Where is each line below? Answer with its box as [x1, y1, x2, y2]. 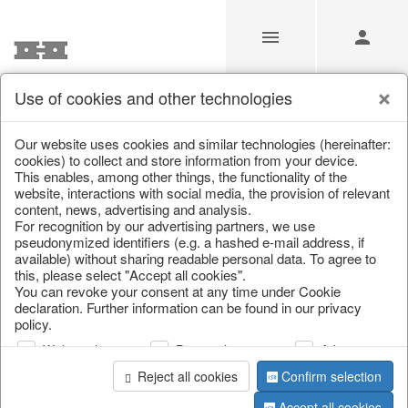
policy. [15, 314, 52, 333]
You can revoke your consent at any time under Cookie [15, 281, 341, 301]
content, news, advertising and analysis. [15, 199, 251, 219]
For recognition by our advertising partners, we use [15, 216, 315, 235]
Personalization [175, 341, 264, 360]
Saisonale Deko [174, 138, 270, 153]
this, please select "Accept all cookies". [15, 265, 246, 284]
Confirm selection [281, 367, 382, 385]
